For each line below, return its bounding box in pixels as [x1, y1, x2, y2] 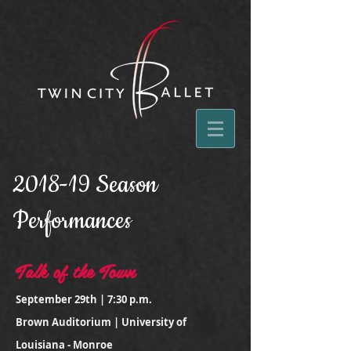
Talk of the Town [16, 256, 135, 285]
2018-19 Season [13, 169, 157, 201]
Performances [13, 205, 132, 237]
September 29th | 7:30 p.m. [16, 292, 152, 306]
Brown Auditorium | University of [16, 315, 186, 329]
